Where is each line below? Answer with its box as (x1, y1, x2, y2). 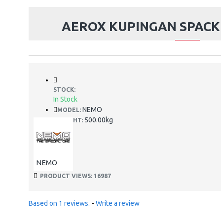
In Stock (53, 95, 77, 103)
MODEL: (57, 107, 81, 113)
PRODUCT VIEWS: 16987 (40, 173, 111, 179)
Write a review (96, 199, 140, 207)
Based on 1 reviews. (29, 199, 90, 207)
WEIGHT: (57, 117, 83, 123)
